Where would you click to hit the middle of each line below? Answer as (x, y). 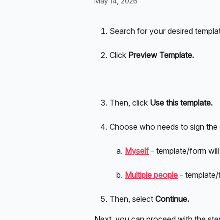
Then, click (130, 103)
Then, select (132, 199)
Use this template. (181, 103)
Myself (137, 151)
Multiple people (151, 175)
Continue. (173, 199)
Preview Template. (161, 55)
